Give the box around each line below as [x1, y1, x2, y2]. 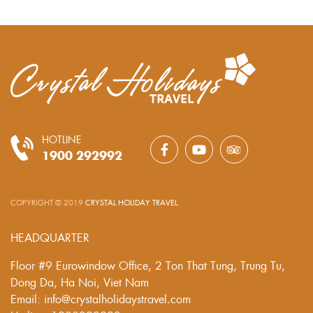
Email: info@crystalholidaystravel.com [10, 290, 191, 307]
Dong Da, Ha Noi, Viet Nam [10, 273, 149, 290]
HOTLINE [42, 131, 81, 146]
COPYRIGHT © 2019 [10, 196, 85, 208]
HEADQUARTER [10, 228, 89, 245]
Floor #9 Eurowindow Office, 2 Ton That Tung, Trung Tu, [10, 256, 285, 273]
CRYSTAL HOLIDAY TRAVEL [85, 196, 177, 208]
